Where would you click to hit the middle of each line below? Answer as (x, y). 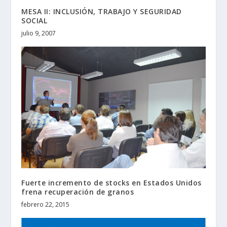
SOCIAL (34, 20)
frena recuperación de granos (78, 192)
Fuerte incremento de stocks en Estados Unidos (111, 183)
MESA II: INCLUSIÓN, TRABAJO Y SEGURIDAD (102, 11)
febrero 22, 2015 (46, 205)
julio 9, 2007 (39, 33)
